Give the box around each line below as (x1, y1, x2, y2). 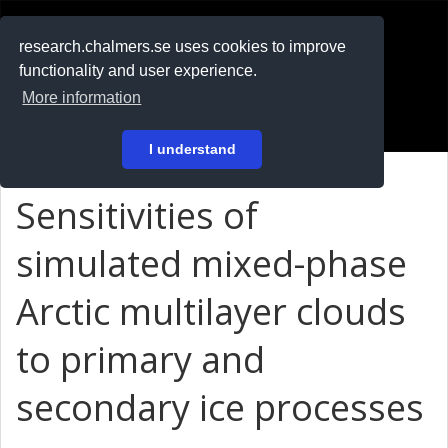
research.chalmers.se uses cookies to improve (19, 38, 347, 56)
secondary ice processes (16, 383, 424, 432)
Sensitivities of (16, 191, 258, 240)
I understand (148, 141, 236, 158)
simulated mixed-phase (16, 239, 407, 288)
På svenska (30, 73, 107, 93)
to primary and (16, 335, 265, 384)
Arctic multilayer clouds (16, 287, 406, 336)
